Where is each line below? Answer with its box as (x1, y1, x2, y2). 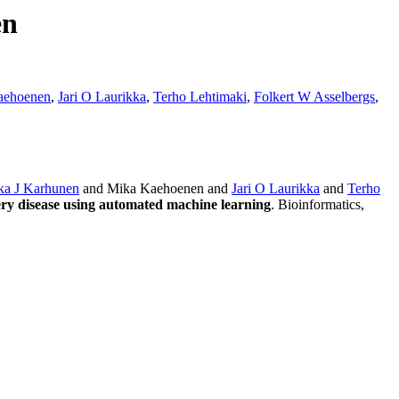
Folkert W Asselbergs (254, 89, 375, 105)
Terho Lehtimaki (153, 89, 247, 105)
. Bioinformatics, (271, 197, 364, 213)
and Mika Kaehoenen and (79, 181, 232, 197)
